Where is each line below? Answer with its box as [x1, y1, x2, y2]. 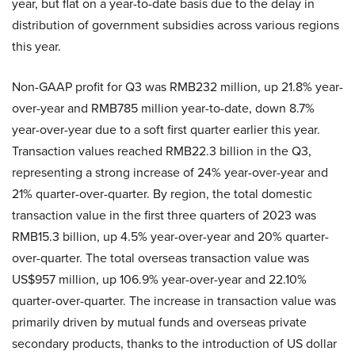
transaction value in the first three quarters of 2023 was [12, 206, 316, 225]
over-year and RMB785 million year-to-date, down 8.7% [12, 99, 315, 118]
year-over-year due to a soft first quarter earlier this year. [12, 120, 320, 139]
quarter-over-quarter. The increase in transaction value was [12, 292, 336, 311]
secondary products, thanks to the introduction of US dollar [12, 334, 337, 353]
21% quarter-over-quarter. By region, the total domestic [12, 185, 312, 204]
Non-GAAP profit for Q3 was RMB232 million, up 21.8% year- [12, 78, 343, 97]
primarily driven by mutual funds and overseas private [12, 313, 307, 332]
